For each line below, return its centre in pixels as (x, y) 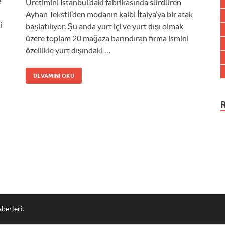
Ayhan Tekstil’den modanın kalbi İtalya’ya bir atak (109, 14)
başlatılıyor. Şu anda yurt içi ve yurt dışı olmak (104, 26)
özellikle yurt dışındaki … (68, 50)
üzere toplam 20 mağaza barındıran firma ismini (107, 38)
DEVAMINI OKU (54, 76)
